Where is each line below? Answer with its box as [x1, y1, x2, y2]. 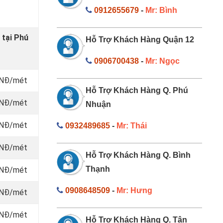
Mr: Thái [116, 121, 147, 130]
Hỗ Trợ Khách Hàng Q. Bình [86, 150, 191, 159]
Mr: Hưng [116, 186, 152, 195]
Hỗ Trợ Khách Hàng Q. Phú [86, 86, 188, 95]
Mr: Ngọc [145, 56, 180, 65]
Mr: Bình [145, 5, 177, 14]
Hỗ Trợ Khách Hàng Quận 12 [86, 35, 194, 44]
